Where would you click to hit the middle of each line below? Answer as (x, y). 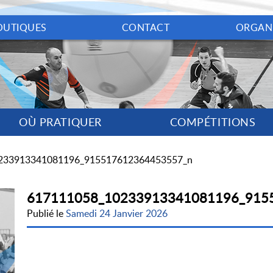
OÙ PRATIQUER (60, 122)
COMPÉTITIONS (213, 122)
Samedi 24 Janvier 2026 (117, 213)
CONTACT (146, 27)
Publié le (46, 213)
